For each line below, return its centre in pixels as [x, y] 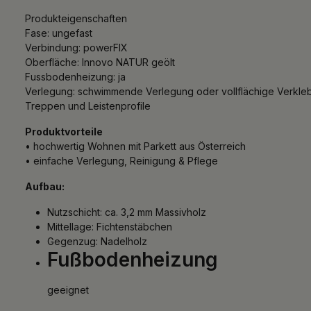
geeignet [68, 289]
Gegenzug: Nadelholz [97, 241]
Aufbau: [45, 186]
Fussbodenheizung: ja [75, 76]
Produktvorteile [64, 131]
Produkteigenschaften [76, 18]
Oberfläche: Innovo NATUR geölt [100, 62]
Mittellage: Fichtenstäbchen [110, 226]
